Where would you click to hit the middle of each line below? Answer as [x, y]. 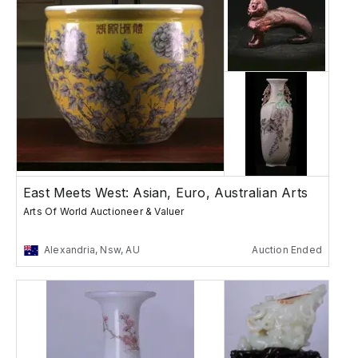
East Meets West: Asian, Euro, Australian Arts [165, 193]
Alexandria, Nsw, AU [92, 250]
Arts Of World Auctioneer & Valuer [104, 212]
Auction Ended [287, 250]
